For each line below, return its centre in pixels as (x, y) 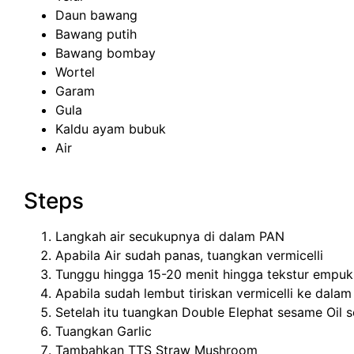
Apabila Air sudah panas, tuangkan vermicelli (189, 255)
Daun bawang (96, 15)
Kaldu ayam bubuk (111, 129)
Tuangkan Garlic (104, 331)
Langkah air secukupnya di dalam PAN (170, 236)
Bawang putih (96, 34)
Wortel (75, 72)
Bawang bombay (105, 53)
